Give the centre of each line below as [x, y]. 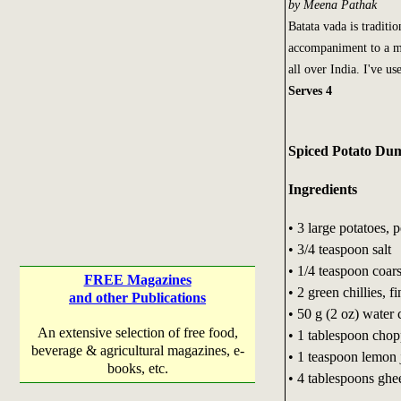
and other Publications [137, 298]
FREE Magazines [137, 280]
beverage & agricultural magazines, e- [137, 350]
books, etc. [137, 368]
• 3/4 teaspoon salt [339, 249]
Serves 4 [310, 90]
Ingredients [322, 189]
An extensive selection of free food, [137, 333]
